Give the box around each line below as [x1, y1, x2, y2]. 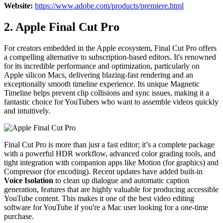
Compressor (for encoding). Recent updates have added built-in [4, 167, 203, 176]
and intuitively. [4, 106, 50, 115]
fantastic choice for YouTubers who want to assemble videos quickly [4, 97, 219, 106]
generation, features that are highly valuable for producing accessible [4, 185, 219, 194]
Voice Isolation [4, 176, 53, 185]
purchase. [4, 212, 34, 221]
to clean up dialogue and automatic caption [53, 176, 189, 185]
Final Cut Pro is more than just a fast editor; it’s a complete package [4, 140, 215, 149]
